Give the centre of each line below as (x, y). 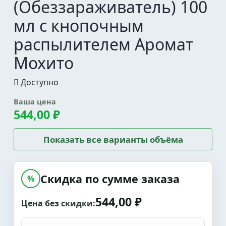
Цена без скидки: (58, 203)
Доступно (39, 82)
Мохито (44, 63)
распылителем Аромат (103, 44)
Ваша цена (35, 102)
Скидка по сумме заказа (110, 179)
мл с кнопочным (79, 25)
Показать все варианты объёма (113, 139)
